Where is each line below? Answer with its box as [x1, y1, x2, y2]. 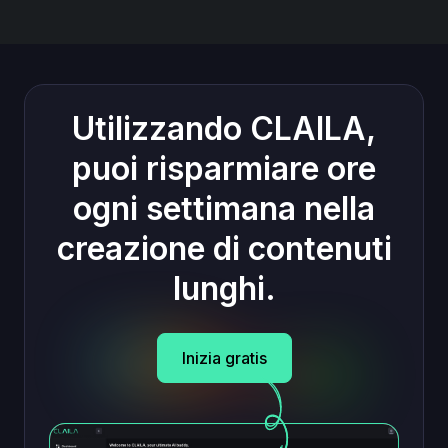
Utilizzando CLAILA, [72, 108, 376, 148]
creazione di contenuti [56, 228, 392, 268]
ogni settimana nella [73, 188, 375, 228]
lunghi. [172, 268, 276, 308]
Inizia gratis [181, 347, 267, 368]
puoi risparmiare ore [72, 148, 376, 188]
